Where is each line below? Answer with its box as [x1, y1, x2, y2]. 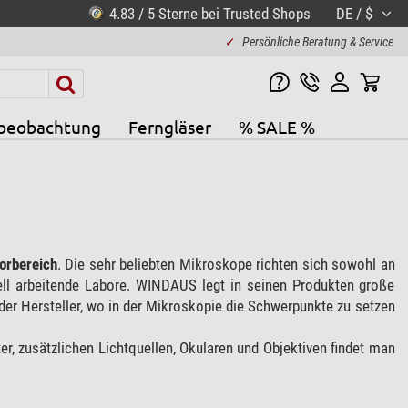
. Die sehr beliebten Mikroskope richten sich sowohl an [56, 254, 395, 273]
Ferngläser [127, 115, 211, 138]
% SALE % [238, 115, 315, 138]
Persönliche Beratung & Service [241, 35, 393, 49]
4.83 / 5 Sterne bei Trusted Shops [108, 4, 311, 23]
